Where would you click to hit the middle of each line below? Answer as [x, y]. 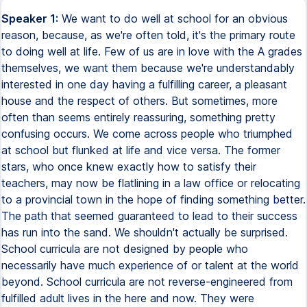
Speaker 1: [30, 19]
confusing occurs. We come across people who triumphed [147, 134]
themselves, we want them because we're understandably [148, 68]
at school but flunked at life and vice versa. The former [141, 150]
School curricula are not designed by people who [125, 249]
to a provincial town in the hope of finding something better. [153, 199]
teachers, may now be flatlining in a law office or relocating [151, 183]
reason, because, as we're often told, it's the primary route [148, 35]
